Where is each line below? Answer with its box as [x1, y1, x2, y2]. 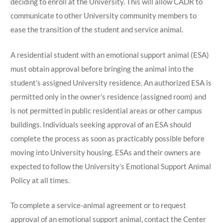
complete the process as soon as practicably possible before [10, 133, 205, 143]
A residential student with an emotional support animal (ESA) [10, 50, 209, 59]
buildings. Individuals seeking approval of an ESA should [10, 119, 191, 129]
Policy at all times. [10, 175, 70, 185]
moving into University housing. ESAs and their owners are [10, 147, 201, 157]
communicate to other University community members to [10, 11, 197, 20]
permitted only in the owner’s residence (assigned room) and [10, 92, 206, 101]
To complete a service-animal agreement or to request [10, 201, 186, 210]
